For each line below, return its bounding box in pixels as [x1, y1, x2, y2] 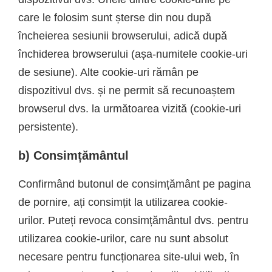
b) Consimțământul [18, 148, 129, 162]
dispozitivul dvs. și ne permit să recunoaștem [18, 84, 235, 97]
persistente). [18, 120, 78, 133]
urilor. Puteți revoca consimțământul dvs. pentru [18, 214, 248, 226]
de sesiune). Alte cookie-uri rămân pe [18, 66, 199, 78]
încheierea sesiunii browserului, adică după [18, 29, 227, 42]
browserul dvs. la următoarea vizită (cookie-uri [18, 102, 241, 115]
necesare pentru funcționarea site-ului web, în [18, 250, 239, 263]
